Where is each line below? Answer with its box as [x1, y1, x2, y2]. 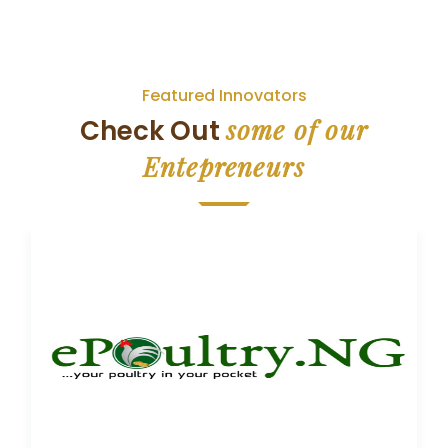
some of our [225, 112, 369, 147]
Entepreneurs [142, 149, 306, 184]
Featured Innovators [141, 84, 307, 107]
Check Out [79, 113, 226, 149]
